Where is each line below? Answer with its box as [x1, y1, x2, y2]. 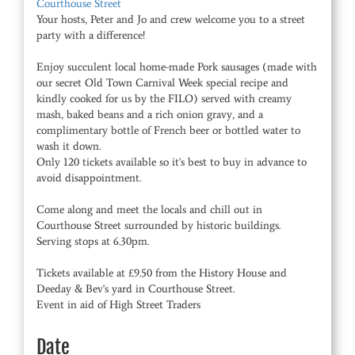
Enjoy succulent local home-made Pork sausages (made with [36, 60, 317, 74]
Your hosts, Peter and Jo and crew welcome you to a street [36, 13, 305, 26]
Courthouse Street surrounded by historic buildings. [36, 219, 281, 232]
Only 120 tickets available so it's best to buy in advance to [36, 155, 307, 169]
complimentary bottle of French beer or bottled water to [36, 124, 300, 137]
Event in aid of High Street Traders [36, 298, 200, 311]
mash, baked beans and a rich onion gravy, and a [36, 108, 263, 121]
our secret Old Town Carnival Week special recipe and [36, 76, 288, 90]
